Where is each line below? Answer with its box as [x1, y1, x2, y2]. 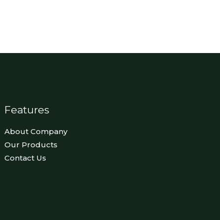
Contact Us [4, 153, 47, 163]
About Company [4, 126, 68, 136]
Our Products [4, 139, 58, 149]
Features [4, 104, 50, 116]
